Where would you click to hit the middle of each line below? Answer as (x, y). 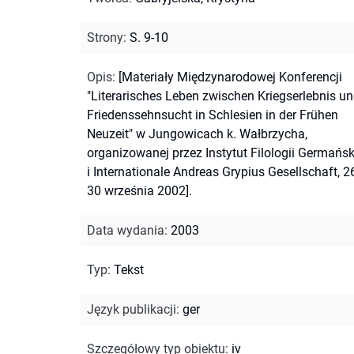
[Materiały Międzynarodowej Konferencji (230, 77)
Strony (105, 37)
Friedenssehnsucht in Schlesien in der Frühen (213, 115)
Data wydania (126, 230)
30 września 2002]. (139, 190)
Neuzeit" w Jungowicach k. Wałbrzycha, (197, 134)
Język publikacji (132, 309)
